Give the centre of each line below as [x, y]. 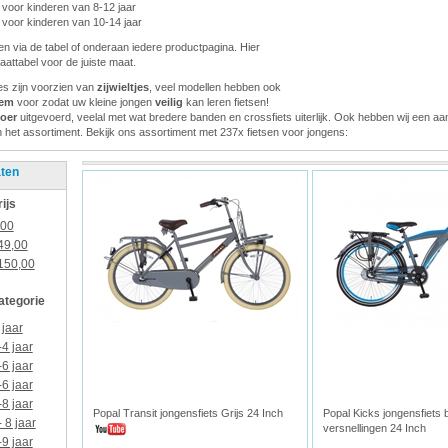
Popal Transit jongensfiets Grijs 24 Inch [188, 413]
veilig [170, 102]
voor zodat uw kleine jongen [84, 102]
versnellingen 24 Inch [374, 428]
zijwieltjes [122, 87]
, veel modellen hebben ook [214, 87]
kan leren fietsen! [227, 102]
